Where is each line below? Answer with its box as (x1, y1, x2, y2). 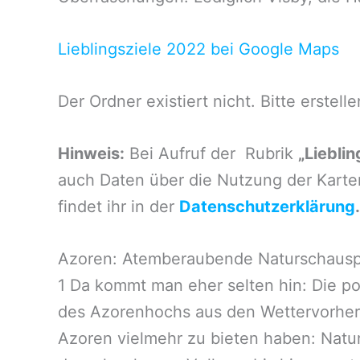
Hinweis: (58, 144, 125, 163)
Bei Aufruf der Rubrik (125, 144, 298, 163)
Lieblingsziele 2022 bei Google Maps (58, 39, 339, 59)
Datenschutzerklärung (179, 197, 355, 216)
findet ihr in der (58, 197, 179, 216)
